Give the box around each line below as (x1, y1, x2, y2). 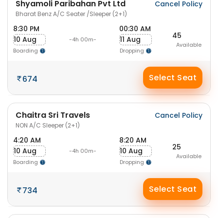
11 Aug (120, 35, 141, 44)
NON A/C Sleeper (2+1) (16, 121, 80, 129)
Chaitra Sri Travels (16, 109, 90, 121)
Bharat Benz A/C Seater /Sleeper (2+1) (16, 10, 127, 18)
